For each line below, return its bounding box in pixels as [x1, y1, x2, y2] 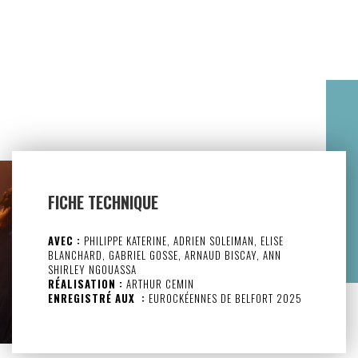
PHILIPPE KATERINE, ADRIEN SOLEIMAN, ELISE [81, 233, 284, 249]
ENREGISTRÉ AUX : [48, 290, 145, 307]
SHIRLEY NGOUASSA [48, 261, 137, 278]
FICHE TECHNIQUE [48, 190, 158, 215]
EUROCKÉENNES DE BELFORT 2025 [145, 290, 302, 307]
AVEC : [48, 233, 81, 249]
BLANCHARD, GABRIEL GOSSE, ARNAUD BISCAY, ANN [48, 247, 281, 264]
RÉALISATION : [48, 276, 123, 292]
